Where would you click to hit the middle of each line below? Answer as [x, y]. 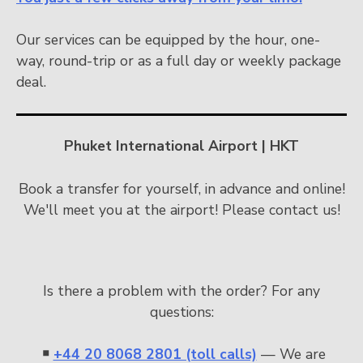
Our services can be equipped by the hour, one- [168, 39]
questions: [181, 312]
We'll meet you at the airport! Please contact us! [181, 209]
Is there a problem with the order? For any [181, 291]
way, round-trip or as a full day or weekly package [179, 60]
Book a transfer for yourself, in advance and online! [181, 188]
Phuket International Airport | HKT [181, 146]
